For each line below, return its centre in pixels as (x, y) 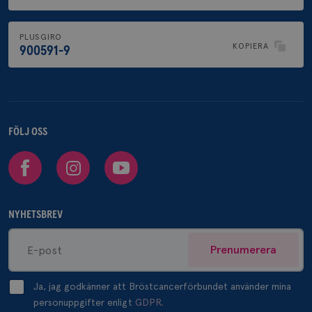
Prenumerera (243, 250)
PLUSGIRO (41, 37)
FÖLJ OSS (28, 132)
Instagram (81, 158)
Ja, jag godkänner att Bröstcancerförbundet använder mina (162, 286)
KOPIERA (251, 46)
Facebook (32, 158)
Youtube (125, 158)
